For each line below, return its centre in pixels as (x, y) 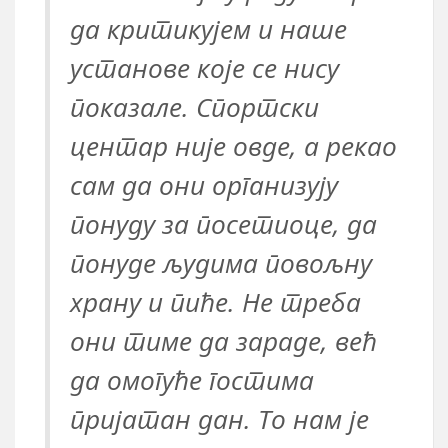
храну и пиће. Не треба (215, 302)
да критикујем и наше (208, 29)
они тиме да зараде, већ (223, 341)
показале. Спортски (194, 107)
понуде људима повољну (221, 263)
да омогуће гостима (192, 380)
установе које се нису (204, 68)
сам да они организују (204, 185)
